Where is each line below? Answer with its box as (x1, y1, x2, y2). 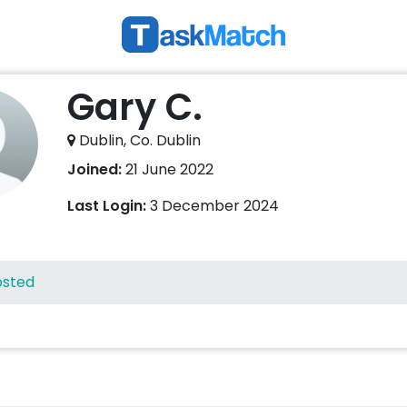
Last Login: (67, 195, 146, 217)
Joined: (67, 159, 122, 181)
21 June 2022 (122, 159, 213, 181)
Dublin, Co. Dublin (75, 130, 201, 152)
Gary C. (67, 82, 203, 134)
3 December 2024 (146, 195, 279, 217)
